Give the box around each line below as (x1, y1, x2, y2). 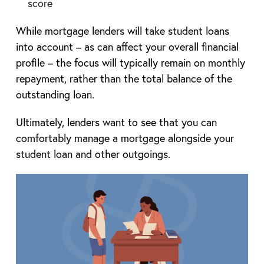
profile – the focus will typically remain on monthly (15, 55, 245, 70)
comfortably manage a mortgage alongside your (15, 130, 234, 145)
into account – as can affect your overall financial (15, 39, 239, 54)
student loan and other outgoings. (15, 146, 170, 161)
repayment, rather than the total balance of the (15, 71, 232, 85)
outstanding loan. (15, 87, 94, 101)
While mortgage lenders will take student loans (15, 23, 229, 38)
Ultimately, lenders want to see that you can (15, 114, 217, 129)
